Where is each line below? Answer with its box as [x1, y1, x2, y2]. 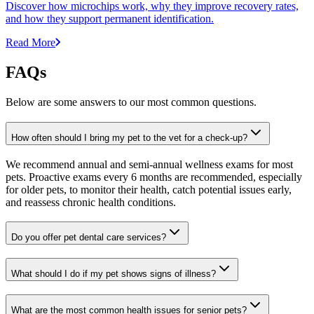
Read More [6, 36, 55, 49]
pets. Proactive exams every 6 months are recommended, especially [6, 170, 302, 183]
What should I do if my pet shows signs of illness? [11, 268, 216, 280]
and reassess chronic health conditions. [6, 196, 176, 208]
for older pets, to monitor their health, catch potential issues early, [6, 183, 292, 196]
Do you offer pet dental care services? [11, 232, 166, 243]
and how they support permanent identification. [6, 13, 214, 25]
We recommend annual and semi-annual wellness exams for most [6, 158, 293, 170]
